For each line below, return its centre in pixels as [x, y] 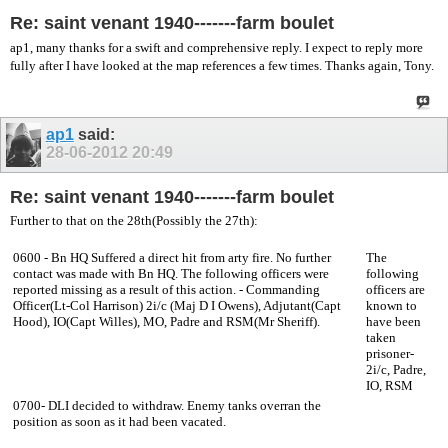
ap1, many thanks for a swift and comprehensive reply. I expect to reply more [216, 47]
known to [391, 306]
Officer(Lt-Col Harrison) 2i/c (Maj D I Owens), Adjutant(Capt [177, 306]
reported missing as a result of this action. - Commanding [166, 290]
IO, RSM [389, 386]
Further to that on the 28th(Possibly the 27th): [134, 221]
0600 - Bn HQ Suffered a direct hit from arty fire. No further [172, 258]
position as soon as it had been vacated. [119, 422]
